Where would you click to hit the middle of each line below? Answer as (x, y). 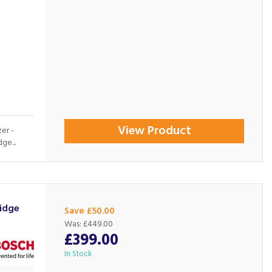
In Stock (78, 254)
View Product (154, 131)
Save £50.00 (90, 211)
